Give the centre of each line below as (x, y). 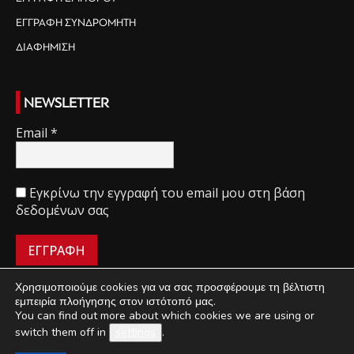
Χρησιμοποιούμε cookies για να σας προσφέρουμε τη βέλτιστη (170, 287)
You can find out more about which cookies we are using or (165, 316)
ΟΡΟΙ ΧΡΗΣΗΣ (151, 323)
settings (136, 332)
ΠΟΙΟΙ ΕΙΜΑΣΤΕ (74, 323)
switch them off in (62, 332)
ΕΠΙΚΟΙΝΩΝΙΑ (210, 339)
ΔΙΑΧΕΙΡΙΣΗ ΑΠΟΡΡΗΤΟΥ (248, 323)
